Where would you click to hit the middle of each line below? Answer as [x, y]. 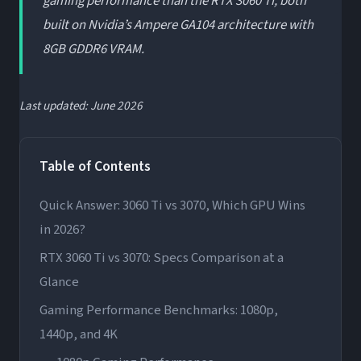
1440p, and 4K [79, 335]
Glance [59, 282]
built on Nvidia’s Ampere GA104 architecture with [178, 25]
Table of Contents [95, 166]
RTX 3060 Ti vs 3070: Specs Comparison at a [162, 258]
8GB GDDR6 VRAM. [94, 49]
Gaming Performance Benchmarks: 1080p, [159, 311]
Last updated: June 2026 [81, 106]
